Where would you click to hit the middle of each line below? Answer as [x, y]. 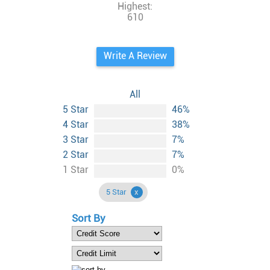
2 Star [77, 155]
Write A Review [135, 56]
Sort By [89, 218]
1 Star [77, 170]
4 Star [77, 125]
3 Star [77, 140]
